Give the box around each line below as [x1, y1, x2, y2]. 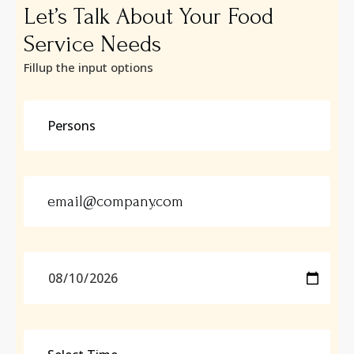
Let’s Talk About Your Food [24, 3, 273, 29]
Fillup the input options [24, 59, 153, 75]
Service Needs [24, 31, 161, 57]
